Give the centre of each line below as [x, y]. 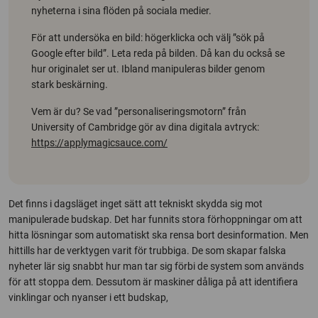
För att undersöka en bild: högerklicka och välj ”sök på [148, 37]
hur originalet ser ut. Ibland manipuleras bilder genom [148, 68]
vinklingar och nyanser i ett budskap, [88, 297]
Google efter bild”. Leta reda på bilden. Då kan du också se [158, 53]
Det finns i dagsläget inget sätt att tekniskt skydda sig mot [136, 203]
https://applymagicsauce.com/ [99, 142]
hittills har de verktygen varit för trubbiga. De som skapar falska [147, 250]
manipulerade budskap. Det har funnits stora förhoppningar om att [155, 219]
